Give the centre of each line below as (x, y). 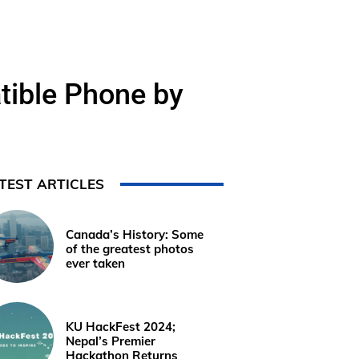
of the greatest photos (129, 249)
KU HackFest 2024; (120, 327)
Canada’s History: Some (134, 235)
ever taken (95, 264)
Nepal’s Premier (110, 341)
